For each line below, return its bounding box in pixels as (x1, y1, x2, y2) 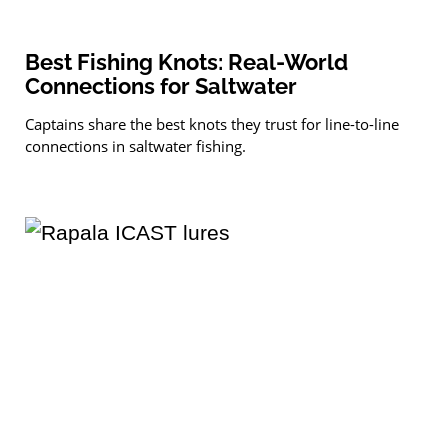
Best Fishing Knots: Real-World (25, 48, 348, 75)
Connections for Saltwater (25, 72, 297, 99)
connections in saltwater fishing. (25, 135, 246, 156)
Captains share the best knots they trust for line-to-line (25, 113, 399, 134)
